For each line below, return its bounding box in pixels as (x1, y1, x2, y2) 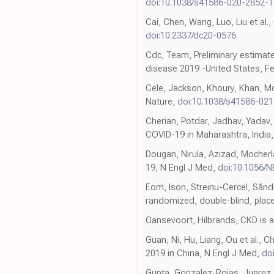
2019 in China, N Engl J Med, (146, 248, 262, 259)
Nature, (146, 96, 177, 108)
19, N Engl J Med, (146, 162, 218, 174)
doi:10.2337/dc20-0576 (146, 30, 236, 42)
